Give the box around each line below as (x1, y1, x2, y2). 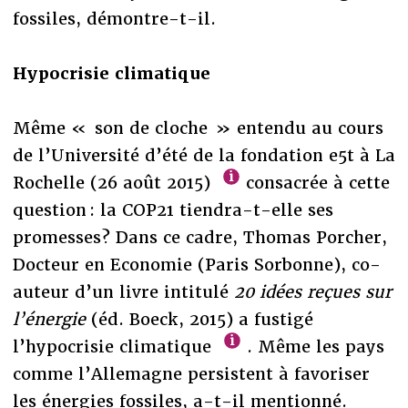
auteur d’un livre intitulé (12, 280, 234, 302)
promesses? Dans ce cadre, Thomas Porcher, (12, 226, 387, 248)
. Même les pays (241, 335, 385, 357)
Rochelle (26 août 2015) (12, 171, 216, 193)
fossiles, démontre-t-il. (12, 7, 216, 29)
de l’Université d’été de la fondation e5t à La (12, 144, 395, 166)
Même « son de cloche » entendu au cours (12, 117, 383, 138)
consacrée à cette (240, 171, 391, 193)
